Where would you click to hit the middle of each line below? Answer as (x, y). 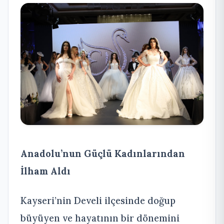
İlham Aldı (45, 171)
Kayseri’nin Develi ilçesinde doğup (98, 201)
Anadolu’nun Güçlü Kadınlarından (103, 154)
